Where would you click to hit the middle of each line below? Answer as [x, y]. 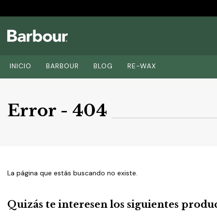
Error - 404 [57, 110]
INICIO [21, 66]
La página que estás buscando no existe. [72, 173]
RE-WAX [142, 66]
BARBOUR [62, 66]
